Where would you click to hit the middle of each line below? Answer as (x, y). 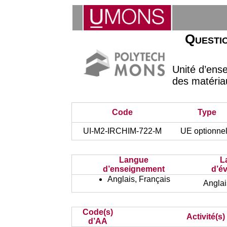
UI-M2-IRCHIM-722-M (122, 131)
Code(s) (98, 212)
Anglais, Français (139, 179)
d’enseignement (134, 169)
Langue (134, 160)
